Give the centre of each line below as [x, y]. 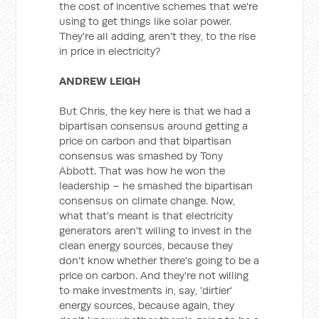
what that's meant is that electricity [146, 215]
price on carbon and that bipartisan [146, 141]
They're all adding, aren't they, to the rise [158, 36]
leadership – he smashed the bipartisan [156, 185]
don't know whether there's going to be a [159, 260]
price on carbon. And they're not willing [154, 275]
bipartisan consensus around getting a [154, 126]
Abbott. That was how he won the [142, 171]
